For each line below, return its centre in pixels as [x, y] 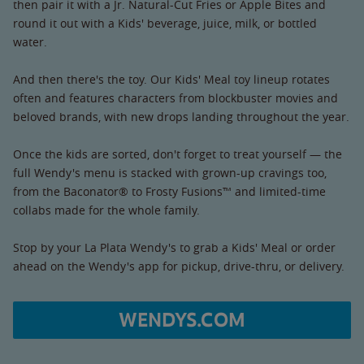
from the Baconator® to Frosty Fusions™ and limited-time [169, 191]
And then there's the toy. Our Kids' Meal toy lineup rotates [171, 79]
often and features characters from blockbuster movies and [175, 97]
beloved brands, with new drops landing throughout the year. [181, 116]
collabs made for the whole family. [106, 210]
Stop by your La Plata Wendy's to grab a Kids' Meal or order [174, 247]
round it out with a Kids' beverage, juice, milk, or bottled [165, 23]
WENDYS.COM [182, 320]
